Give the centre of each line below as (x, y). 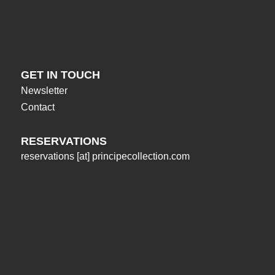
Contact (37, 107)
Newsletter (44, 91)
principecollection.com (141, 156)
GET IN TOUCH (60, 75)
